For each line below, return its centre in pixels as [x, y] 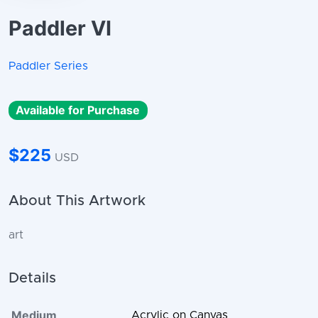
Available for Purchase [78, 110]
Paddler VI [60, 28]
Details [32, 279]
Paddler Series [48, 66]
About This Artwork [77, 201]
